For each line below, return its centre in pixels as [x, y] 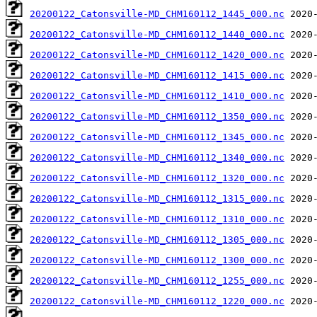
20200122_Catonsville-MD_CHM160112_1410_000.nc [157, 96]
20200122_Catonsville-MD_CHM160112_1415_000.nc [157, 75]
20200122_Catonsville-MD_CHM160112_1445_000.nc [157, 13]
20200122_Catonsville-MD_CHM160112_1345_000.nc [157, 137]
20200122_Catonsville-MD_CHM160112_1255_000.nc [157, 280]
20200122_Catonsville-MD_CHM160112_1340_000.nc [157, 157]
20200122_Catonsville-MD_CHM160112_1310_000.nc [157, 219]
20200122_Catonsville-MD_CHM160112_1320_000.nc [157, 178]
